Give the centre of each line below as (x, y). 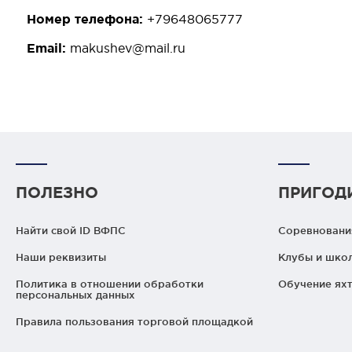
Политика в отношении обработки (110, 284)
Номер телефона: (87, 19)
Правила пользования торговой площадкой (134, 322)
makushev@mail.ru (128, 48)
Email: (48, 48)
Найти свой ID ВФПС (71, 231)
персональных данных (75, 295)
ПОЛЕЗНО (57, 192)
